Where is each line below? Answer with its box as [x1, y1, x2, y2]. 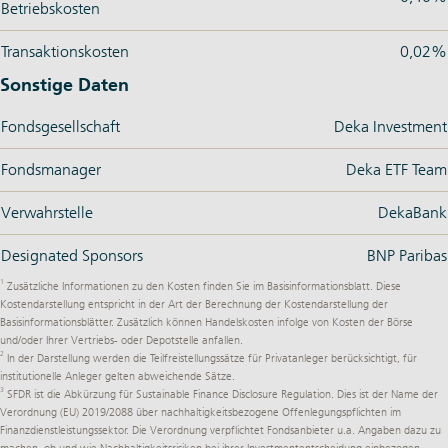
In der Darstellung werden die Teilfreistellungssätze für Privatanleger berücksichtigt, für [4, 351, 417, 366]
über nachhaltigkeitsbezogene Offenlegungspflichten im [133, 405, 401, 420]
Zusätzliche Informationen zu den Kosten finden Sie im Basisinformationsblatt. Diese [4, 279, 401, 294]
